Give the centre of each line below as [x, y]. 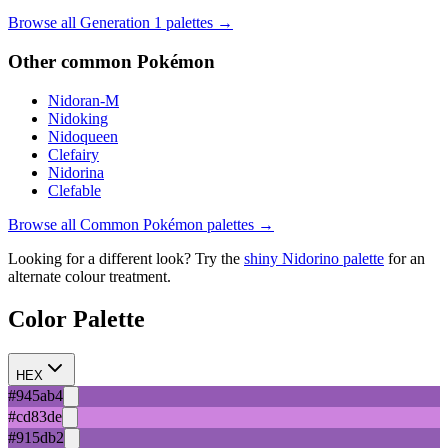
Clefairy [73, 154]
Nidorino [310, 258]
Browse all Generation [81, 23]
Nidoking [78, 118]
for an [406, 258]
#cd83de [35, 416]
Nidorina [76, 172]
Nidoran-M [83, 100]
